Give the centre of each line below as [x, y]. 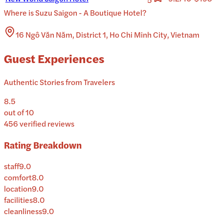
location [18, 189]
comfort [18, 177]
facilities [18, 200]
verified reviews [46, 123]
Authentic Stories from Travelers [59, 82]
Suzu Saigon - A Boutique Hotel [89, 13]
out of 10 [19, 112]
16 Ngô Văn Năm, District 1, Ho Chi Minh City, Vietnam [108, 35]
